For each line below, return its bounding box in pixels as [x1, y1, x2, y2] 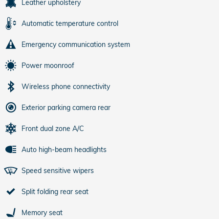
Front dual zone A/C [22, 124, 84, 133]
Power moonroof [22, 61, 74, 70]
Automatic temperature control [22, 19, 118, 28]
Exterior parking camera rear [22, 103, 110, 112]
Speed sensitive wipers [22, 166, 94, 175]
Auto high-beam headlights [22, 145, 107, 154]
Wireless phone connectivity [22, 82, 110, 91]
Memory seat [22, 208, 63, 217]
